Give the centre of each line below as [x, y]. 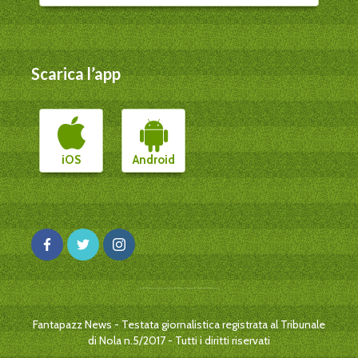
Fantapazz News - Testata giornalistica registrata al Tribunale [179, 324]
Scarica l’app [76, 73]
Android [153, 159]
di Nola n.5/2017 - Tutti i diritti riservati [179, 340]
